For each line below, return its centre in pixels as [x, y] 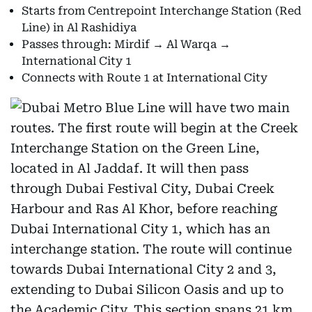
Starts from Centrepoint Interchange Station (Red [162, 11]
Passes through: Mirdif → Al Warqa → [126, 44]
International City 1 [77, 61]
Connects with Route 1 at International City [145, 78]
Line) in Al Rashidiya [79, 28]
